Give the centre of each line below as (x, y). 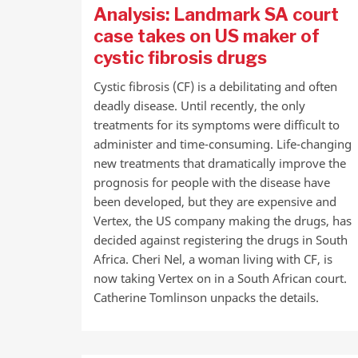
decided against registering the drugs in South (221, 240)
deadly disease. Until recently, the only (199, 105)
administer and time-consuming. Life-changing (223, 144)
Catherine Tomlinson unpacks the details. (206, 297)
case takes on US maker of (207, 36)
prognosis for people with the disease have (212, 182)
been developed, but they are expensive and (215, 201)
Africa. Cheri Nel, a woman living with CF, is (213, 259)
